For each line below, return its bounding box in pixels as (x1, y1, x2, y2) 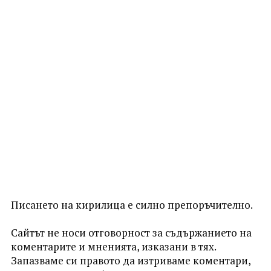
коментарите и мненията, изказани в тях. (10, 239, 217, 253)
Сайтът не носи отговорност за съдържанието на (10, 225, 252, 240)
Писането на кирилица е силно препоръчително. (10, 197, 253, 212)
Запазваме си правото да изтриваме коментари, (10, 253, 251, 267)
